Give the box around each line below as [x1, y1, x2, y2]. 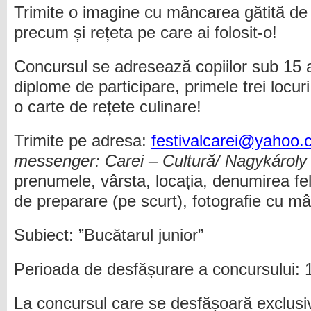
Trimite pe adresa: [14, 132, 151, 150]
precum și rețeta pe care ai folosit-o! [14, 24, 277, 42]
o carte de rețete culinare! [14, 98, 201, 116]
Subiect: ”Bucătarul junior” [14, 226, 203, 244]
